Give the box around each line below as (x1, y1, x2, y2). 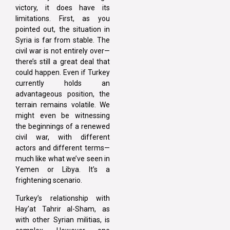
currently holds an (15, 79, 110, 88)
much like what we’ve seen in (15, 155, 110, 163)
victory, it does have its (15, 4, 110, 12)
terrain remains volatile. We (15, 101, 110, 109)
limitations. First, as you (15, 14, 110, 23)
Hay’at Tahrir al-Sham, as (15, 205, 110, 214)
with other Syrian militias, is (15, 216, 110, 224)
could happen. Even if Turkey (15, 68, 110, 77)
